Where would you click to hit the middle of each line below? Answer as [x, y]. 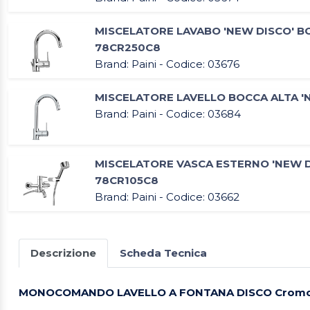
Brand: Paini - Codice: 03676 [167, 64]
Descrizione [63, 253]
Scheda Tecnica [163, 253]
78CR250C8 [128, 48]
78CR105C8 [127, 181]
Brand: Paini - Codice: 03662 [167, 197]
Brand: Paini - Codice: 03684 [168, 114]
